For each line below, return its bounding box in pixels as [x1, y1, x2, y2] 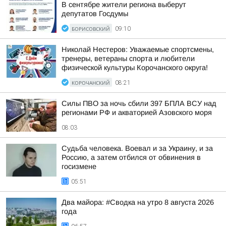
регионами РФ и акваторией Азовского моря [62, 108, 212, 117]
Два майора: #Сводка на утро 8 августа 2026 [62, 198, 214, 206]
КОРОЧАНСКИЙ [72, 79, 110, 86]
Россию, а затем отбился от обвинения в [62, 153, 201, 161]
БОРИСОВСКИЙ [72, 25, 110, 32]
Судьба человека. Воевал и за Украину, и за [62, 144, 213, 152]
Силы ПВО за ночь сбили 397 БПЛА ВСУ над [62, 99, 216, 107]
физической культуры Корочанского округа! [62, 64, 208, 72]
